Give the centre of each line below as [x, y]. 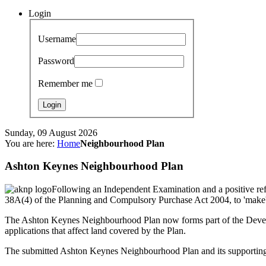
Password [56, 61]
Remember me [65, 83]
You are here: [31, 143]
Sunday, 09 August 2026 [51, 132]
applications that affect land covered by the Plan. [95, 231]
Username [57, 39]
